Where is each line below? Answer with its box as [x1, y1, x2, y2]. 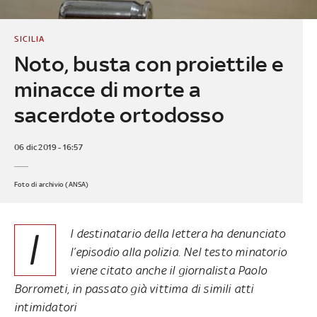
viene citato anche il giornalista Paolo [70, 263, 267, 277]
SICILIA [13, 33, 45, 44]
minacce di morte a [13, 76, 202, 102]
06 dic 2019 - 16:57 [13, 142, 83, 152]
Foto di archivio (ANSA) [13, 180, 89, 188]
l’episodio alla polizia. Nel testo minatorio [70, 244, 287, 259]
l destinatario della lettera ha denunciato [70, 226, 286, 241]
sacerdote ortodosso [13, 102, 224, 127]
